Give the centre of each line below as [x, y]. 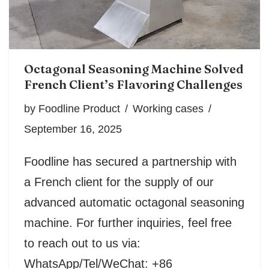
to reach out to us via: [82, 243]
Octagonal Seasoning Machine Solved [134, 69]
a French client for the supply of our [119, 182]
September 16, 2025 [73, 129]
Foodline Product [79, 109]
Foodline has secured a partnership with [130, 162]
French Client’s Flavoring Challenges [133, 85]
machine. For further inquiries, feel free [128, 223]
